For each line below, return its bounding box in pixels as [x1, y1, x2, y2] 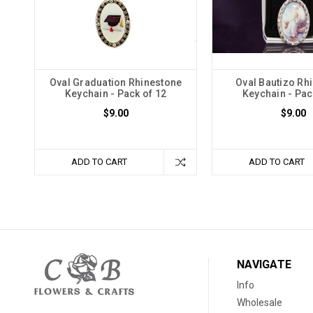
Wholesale [237, 296, 283, 308]
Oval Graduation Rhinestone [49, 76, 182, 88]
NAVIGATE [237, 257, 292, 271]
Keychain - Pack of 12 [64, 87, 167, 99]
